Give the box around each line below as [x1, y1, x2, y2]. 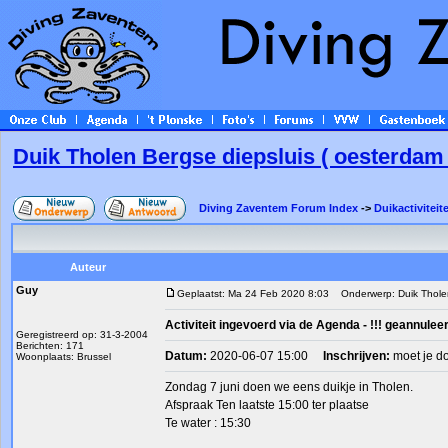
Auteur [69, 261, 106, 273]
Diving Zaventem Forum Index [199, 202, 358, 214]
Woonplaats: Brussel [16, 351, 111, 362]
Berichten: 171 [16, 340, 84, 351]
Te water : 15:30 [165, 416, 251, 430]
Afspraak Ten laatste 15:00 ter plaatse [165, 398, 369, 412]
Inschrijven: [323, 349, 390, 363]
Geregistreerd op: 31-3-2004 [16, 329, 148, 340]
